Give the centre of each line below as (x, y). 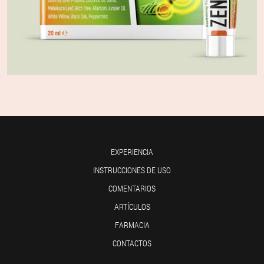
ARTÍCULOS (132, 207)
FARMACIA (132, 225)
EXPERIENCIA (132, 152)
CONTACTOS (132, 243)
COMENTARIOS (132, 189)
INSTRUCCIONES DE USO (132, 170)
